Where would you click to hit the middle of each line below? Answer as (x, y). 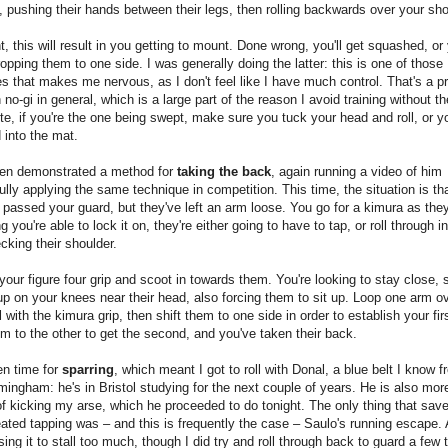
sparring (88, 369)
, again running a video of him (356, 171)
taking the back (224, 171)
